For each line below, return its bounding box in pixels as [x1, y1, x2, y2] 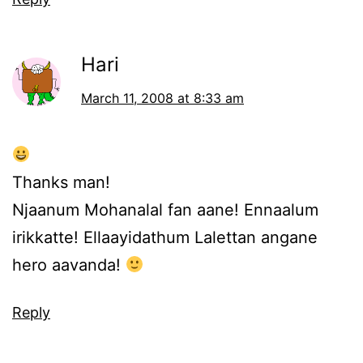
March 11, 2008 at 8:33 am [81, 90, 244, 107]
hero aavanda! [12, 255, 126, 275]
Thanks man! [12, 173, 110, 193]
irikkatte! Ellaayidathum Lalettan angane [12, 228, 318, 248]
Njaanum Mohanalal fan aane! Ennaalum [12, 200, 318, 220]
